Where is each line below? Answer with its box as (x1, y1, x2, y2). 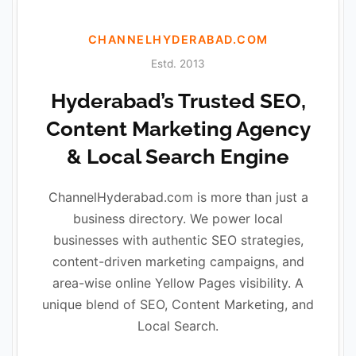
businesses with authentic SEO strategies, (52, 231, 304, 248)
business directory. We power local (73, 210, 283, 226)
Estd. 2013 (151, 56, 205, 70)
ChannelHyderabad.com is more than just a (48, 188, 308, 205)
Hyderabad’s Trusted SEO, (50, 88, 306, 113)
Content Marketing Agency (45, 116, 311, 141)
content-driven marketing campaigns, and (52, 253, 304, 269)
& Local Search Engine (67, 144, 289, 168)
